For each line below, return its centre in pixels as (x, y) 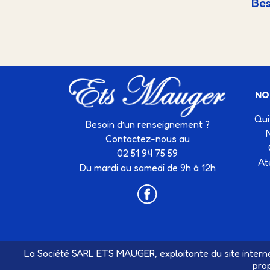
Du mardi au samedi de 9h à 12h (147, 167)
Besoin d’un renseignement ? (147, 124)
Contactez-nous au (147, 138)
